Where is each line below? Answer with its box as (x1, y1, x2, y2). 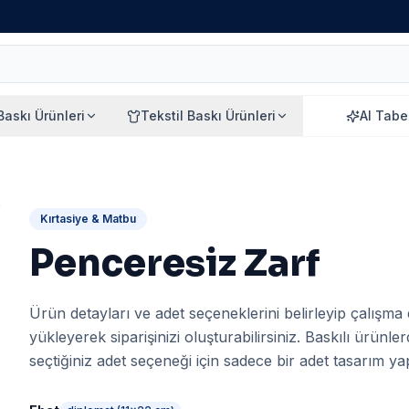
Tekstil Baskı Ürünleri (141, 108, 276, 123)
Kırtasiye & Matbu (40, 212, 136, 225)
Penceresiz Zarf (29, 240, 320, 287)
